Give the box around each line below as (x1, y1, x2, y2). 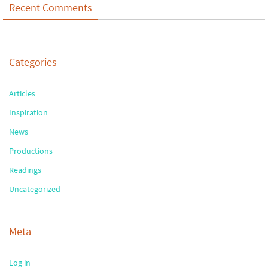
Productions (9, 145, 53, 156)
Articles (9, 87, 35, 99)
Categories (9, 54, 57, 69)
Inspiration (9, 106, 48, 118)
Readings (9, 164, 41, 175)
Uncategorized (9, 183, 60, 194)
